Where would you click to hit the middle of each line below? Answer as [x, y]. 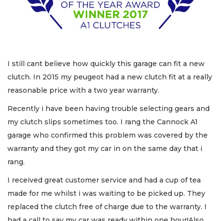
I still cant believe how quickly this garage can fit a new [106, 63]
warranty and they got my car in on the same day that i [105, 148]
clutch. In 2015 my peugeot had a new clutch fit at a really [110, 77]
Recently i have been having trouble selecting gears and [109, 108]
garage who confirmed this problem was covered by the [108, 135]
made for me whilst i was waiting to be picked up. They [106, 193]
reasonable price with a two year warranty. [83, 90]
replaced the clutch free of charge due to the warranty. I [107, 206]
